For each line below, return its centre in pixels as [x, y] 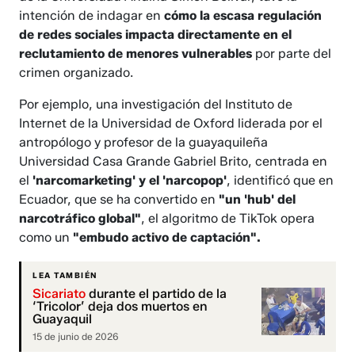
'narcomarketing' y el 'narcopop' [130, 180]
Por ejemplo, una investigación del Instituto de [156, 104]
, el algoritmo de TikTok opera [228, 218]
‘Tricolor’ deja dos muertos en [120, 306]
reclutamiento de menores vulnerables [136, 53]
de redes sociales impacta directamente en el [156, 34]
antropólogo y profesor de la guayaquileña [144, 142]
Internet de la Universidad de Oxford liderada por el [171, 123]
